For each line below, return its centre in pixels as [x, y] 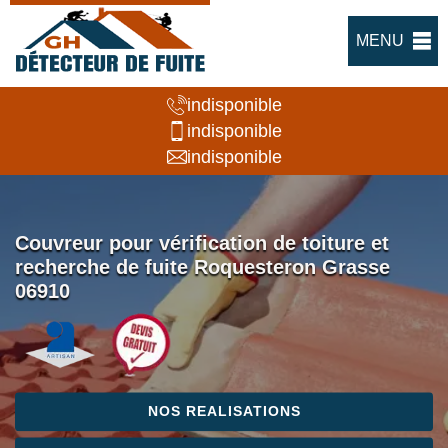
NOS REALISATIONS [224, 411]
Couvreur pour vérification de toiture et [202, 243]
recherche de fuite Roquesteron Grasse [202, 267]
